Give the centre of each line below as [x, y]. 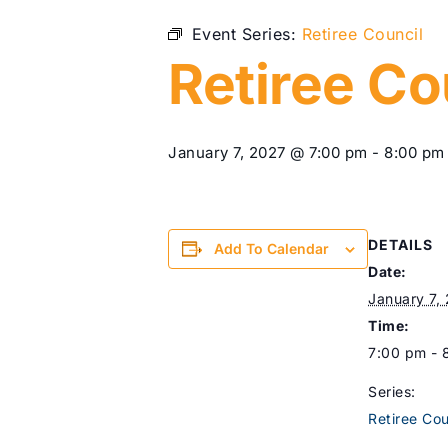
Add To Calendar [271, 248]
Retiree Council [362, 34]
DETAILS [400, 244]
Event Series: [246, 34]
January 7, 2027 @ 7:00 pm [268, 152]
